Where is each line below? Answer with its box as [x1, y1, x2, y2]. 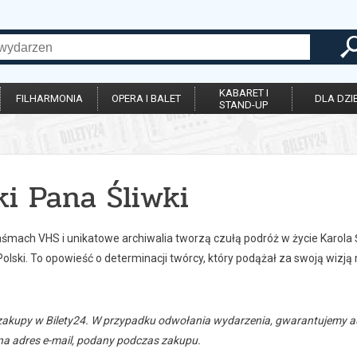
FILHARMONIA [15, 92, 83, 104]
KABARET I [218, 87, 269, 99]
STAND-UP [219, 99, 268, 111]
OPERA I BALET [112, 92, 181, 104]
